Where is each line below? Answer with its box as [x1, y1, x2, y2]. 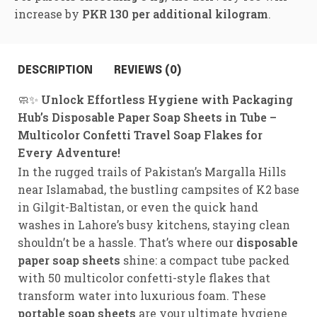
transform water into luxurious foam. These [18, 287, 266, 303]
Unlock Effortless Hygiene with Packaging [41, 91, 293, 107]
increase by [14, 6, 83, 21]
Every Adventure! [18, 144, 120, 160]
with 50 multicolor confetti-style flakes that [18, 270, 270, 285]
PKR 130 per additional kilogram [82, 6, 269, 21]
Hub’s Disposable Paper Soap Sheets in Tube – [18, 109, 277, 125]
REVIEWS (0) [114, 64, 182, 76]
